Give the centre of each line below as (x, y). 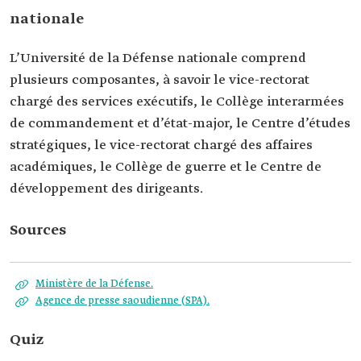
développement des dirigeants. (106, 189)
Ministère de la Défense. (94, 284)
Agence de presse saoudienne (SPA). (122, 301)
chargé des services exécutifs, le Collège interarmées (177, 102)
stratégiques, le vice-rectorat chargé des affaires (161, 145)
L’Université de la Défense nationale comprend (158, 58)
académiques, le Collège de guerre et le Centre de (166, 167)
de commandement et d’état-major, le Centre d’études (180, 124)
